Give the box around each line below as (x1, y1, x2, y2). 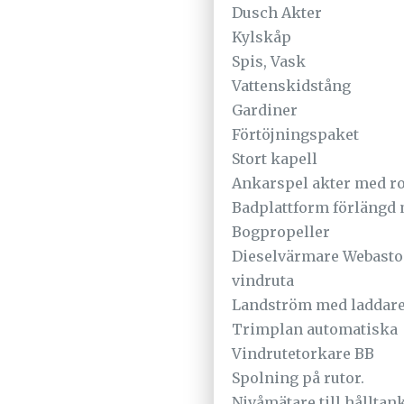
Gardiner (232, 101, 298, 120)
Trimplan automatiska (232, 320, 398, 339)
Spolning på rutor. (232, 369, 364, 388)
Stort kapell (232, 150, 317, 169)
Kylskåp (232, 28, 291, 47)
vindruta (232, 271, 294, 290)
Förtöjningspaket (232, 125, 359, 144)
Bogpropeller (232, 223, 330, 242)
